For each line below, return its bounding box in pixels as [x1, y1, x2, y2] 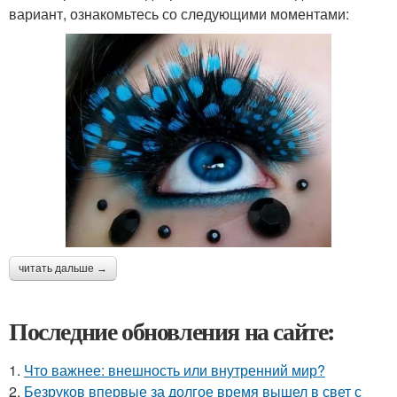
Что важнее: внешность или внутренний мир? [24, 360, 325, 381]
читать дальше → [19, 262, 107, 276]
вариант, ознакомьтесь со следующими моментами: [9, 4, 349, 24]
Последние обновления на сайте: [9, 313, 335, 350]
